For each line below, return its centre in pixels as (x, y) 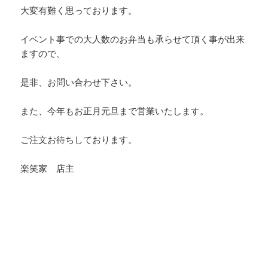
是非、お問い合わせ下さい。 (79, 82)
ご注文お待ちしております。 (79, 140)
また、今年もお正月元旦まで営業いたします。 (115, 111)
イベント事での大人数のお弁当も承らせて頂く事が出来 (133, 39)
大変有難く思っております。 (79, 10)
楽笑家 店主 (48, 168)
